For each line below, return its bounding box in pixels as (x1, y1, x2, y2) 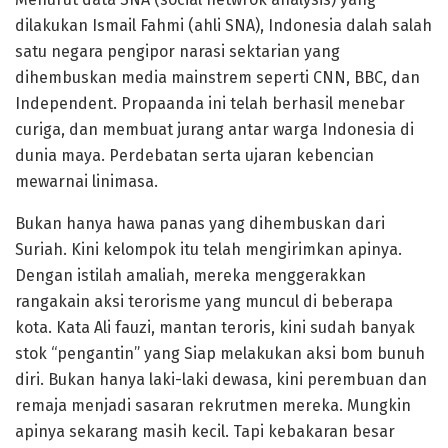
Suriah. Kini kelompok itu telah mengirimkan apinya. (15, 239, 402, 259)
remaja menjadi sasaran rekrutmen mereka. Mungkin (15, 395, 411, 415)
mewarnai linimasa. (15, 171, 158, 191)
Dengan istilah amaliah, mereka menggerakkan (15, 265, 366, 285)
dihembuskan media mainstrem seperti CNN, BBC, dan (15, 67, 420, 87)
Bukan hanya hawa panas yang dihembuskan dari (15, 213, 385, 233)
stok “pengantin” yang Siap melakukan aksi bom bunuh (15, 343, 425, 363)
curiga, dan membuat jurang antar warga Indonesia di (15, 119, 414, 139)
